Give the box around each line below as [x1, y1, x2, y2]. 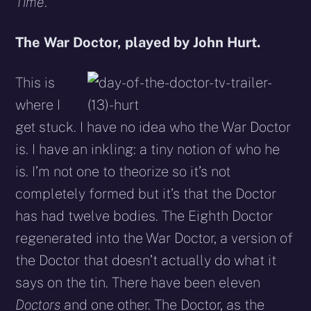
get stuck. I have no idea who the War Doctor [15, 118, 292, 135]
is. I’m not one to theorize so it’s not [15, 162, 231, 180]
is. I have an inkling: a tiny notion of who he [15, 140, 280, 158]
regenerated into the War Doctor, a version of [15, 229, 294, 246]
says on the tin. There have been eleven [15, 274, 261, 291]
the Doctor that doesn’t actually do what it [15, 251, 277, 269]
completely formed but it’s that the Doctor [15, 185, 277, 202]
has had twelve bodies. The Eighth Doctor [15, 207, 274, 224]
